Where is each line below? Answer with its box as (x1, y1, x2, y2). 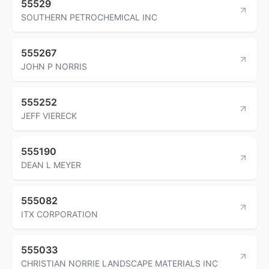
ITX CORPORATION (21, 208, 98, 219)
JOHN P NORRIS (21, 61, 87, 71)
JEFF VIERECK (21, 110, 77, 121)
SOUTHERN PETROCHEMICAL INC (21, 11, 157, 22)
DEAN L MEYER (21, 159, 81, 170)
